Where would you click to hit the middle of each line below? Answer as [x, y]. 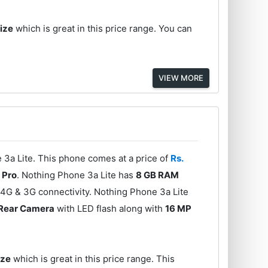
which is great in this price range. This [93, 258]
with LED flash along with [110, 208]
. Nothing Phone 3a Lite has [77, 175]
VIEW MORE [181, 78]
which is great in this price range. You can [103, 29]
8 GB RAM [158, 175]
